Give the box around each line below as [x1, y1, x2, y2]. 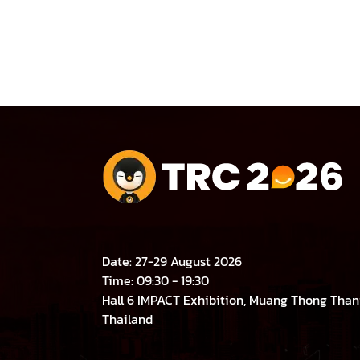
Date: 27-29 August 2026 [102, 251, 242, 271]
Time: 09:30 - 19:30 [102, 270, 212, 290]
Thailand [102, 309, 153, 329]
